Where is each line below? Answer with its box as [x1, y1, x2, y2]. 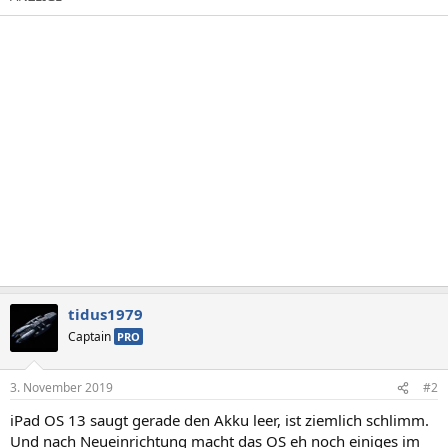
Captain [68, 327, 114, 345]
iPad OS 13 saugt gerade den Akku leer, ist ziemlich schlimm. [10, 410, 429, 430]
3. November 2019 [10, 379, 113, 396]
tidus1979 [68, 303, 143, 324]
